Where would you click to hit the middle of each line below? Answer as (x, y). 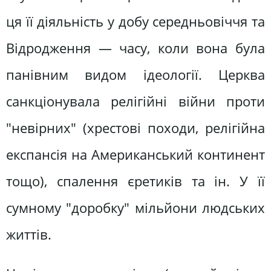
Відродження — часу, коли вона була (135, 48)
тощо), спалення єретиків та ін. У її (135, 181)
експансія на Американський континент (135, 154)
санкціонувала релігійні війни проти (135, 101)
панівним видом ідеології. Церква (135, 74)
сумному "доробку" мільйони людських (135, 207)
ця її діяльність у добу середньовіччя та (135, 21)
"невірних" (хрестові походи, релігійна (135, 128)
